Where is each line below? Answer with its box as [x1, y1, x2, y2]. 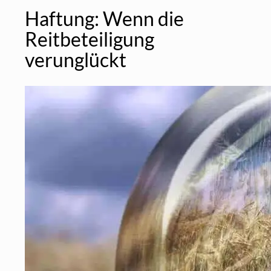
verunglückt [25, 47, 126, 71]
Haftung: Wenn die [25, 6, 184, 30]
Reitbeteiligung [25, 27, 154, 51]
